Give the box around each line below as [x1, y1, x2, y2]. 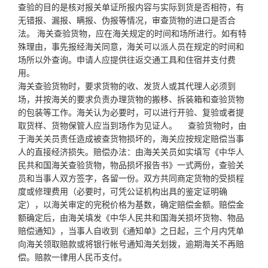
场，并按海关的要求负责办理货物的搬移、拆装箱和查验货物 [18, 92, 244, 105]
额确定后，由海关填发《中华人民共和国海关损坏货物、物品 [18, 211, 244, 223]
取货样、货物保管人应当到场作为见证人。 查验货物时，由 [18, 118, 246, 131]
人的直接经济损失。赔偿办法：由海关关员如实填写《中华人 [18, 145, 244, 157]
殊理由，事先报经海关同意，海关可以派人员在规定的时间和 [18, 39, 244, 52]
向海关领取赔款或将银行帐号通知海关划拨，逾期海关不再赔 [18, 237, 244, 249]
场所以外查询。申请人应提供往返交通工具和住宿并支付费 [18, 53, 236, 65]
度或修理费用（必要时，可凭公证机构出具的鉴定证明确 [18, 184, 227, 197]
